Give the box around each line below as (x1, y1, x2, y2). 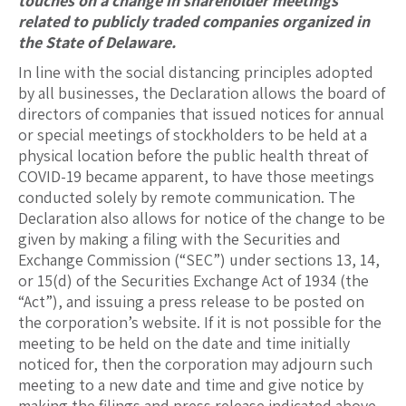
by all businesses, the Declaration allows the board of (18, 82, 385, 104)
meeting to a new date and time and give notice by (18, 374, 363, 396)
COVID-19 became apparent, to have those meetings (18, 166, 374, 188)
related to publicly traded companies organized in (18, 11, 370, 33)
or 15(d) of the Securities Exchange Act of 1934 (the (18, 270, 369, 292)
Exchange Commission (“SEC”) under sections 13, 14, (18, 249, 380, 271)
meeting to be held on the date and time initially (18, 333, 350, 354)
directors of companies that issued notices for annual (18, 103, 384, 125)
